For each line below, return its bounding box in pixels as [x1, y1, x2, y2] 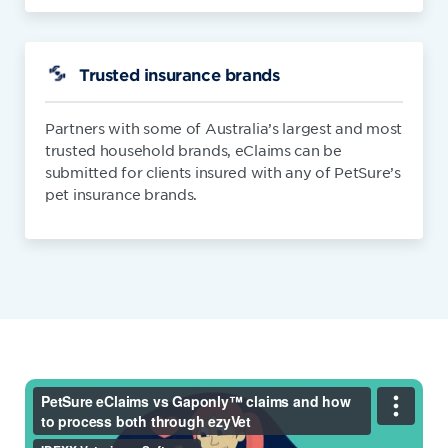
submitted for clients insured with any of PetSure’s [45, 163, 401, 181]
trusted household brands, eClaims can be [45, 141, 342, 159]
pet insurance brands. [45, 185, 198, 203]
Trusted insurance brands [79, 64, 280, 84]
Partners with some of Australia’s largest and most [45, 119, 403, 137]
